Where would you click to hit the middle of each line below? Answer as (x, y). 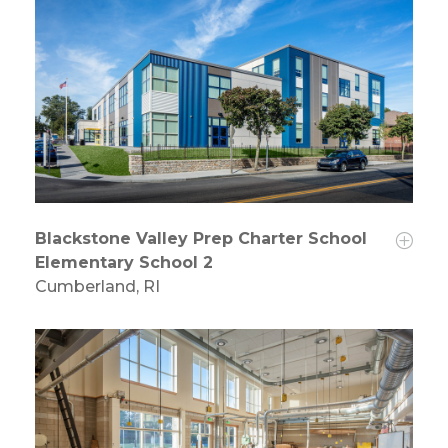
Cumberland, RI (97, 287)
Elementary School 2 (124, 263)
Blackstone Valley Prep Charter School (201, 239)
